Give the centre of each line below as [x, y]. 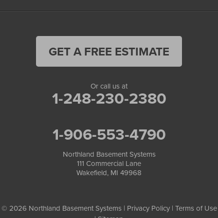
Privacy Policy [148, 208]
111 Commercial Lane [109, 163]
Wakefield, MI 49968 [109, 173]
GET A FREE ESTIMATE [109, 51]
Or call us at [109, 86]
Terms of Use [196, 208]
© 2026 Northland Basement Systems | [64, 208]
